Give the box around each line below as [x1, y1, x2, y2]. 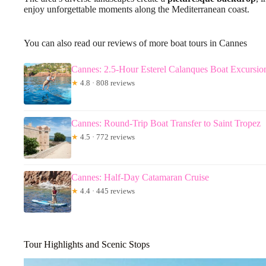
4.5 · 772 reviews [78, 132, 135, 141]
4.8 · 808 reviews [78, 78, 135, 87]
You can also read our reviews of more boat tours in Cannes [24, 37, 247, 48]
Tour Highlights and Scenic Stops [24, 239, 150, 249]
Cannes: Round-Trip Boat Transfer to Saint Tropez [71, 118, 261, 128]
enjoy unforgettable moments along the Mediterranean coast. [24, 4, 249, 14]
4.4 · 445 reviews [78, 186, 135, 195]
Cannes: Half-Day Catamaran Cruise [71, 172, 209, 182]
